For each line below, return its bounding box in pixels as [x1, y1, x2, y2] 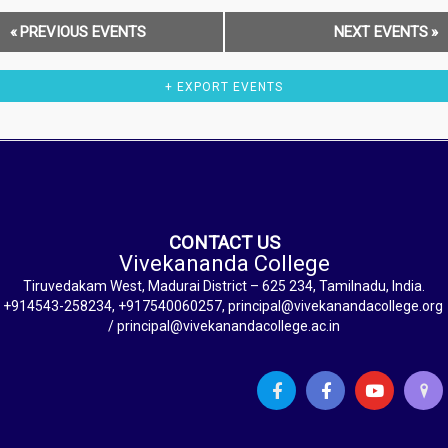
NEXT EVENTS [334, 23, 428, 42]
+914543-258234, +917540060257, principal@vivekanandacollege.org [2, 298, 446, 315]
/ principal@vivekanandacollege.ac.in [108, 318, 340, 335]
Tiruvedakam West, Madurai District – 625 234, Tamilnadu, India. [23, 278, 425, 295]
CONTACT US [168, 232, 280, 255]
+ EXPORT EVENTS [165, 80, 283, 95]
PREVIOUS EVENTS [20, 23, 146, 42]
